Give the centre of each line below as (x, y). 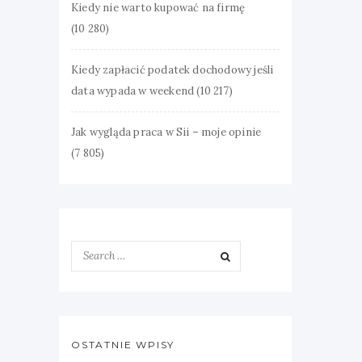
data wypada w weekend (133, 91)
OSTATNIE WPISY (123, 345)
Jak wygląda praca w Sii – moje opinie (166, 132)
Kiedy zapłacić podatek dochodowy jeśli (173, 70)
